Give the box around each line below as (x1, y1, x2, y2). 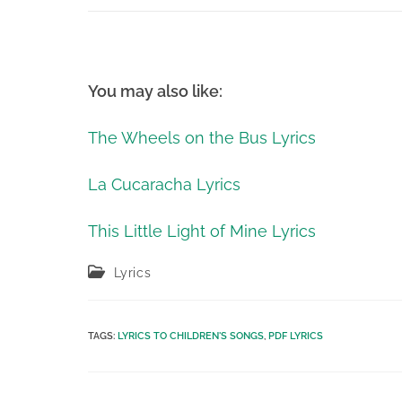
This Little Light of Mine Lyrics (88, 222, 316, 240)
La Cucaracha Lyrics (88, 175, 240, 194)
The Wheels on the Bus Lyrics (88, 128, 316, 147)
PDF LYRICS (268, 330, 323, 342)
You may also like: (88, 82, 223, 100)
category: (87, 281, 148, 295)
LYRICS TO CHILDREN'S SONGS (118, 330, 264, 342)
